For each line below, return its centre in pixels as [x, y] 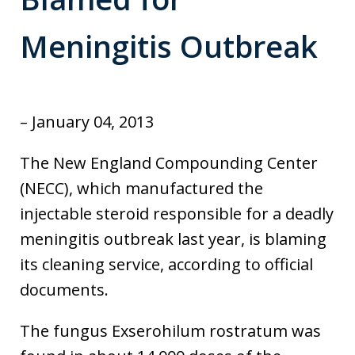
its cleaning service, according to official [166, 265]
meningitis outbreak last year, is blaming [173, 239]
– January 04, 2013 [87, 122]
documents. [64, 290]
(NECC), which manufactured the [141, 189]
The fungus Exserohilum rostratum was [170, 331]
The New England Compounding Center [169, 163]
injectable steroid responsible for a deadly [177, 214]
